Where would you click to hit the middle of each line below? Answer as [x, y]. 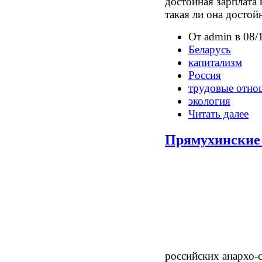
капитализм [215, 62]
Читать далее [218, 113]
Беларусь [210, 49]
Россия [205, 75]
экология [209, 101]
